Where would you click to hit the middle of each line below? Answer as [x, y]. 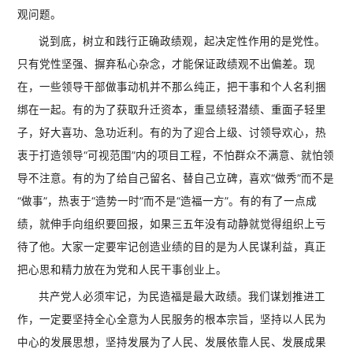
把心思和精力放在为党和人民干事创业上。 [123, 270]
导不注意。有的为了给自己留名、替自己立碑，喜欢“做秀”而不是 [176, 178]
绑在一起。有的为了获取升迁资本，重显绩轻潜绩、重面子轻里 [172, 110]
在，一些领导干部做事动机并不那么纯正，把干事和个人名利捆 [172, 87]
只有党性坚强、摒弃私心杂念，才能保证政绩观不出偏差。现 [167, 64]
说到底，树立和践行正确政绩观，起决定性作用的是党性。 [182, 41]
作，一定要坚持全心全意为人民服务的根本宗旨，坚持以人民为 [172, 320]
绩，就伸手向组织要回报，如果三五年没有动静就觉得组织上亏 [172, 224]
